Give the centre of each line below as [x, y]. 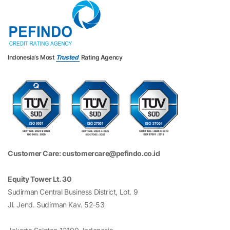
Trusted [68, 57]
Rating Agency [101, 57]
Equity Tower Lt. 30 [40, 179]
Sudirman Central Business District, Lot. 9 [73, 192]
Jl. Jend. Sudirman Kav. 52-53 [56, 205]
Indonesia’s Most [32, 57]
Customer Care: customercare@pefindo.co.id [84, 153]
